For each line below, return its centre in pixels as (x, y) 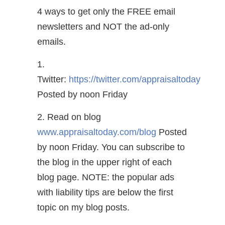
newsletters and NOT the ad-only (103, 26)
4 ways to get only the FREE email (106, 11)
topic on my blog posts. (83, 207)
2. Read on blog (69, 117)
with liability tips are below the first (105, 192)
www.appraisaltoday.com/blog (97, 132)
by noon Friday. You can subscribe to (111, 147)
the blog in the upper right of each (104, 162)
